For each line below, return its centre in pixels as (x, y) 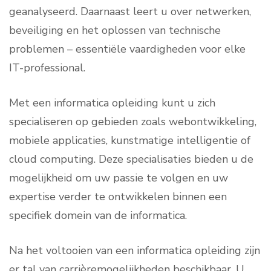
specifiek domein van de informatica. (98, 215)
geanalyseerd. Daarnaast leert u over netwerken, (130, 11)
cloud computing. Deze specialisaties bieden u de (131, 159)
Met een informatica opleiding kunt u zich (112, 103)
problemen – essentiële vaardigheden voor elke (127, 49)
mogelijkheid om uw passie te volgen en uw (119, 178)
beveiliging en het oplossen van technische (115, 30)
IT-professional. (47, 68)
